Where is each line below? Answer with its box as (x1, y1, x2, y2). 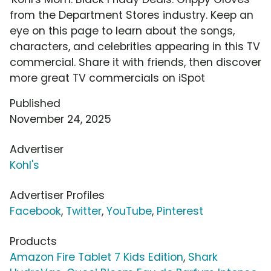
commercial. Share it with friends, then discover (10, 55, 261, 70)
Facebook (10, 204, 61, 219)
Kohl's (10, 158, 39, 173)
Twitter (66, 204, 102, 219)
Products (10, 234, 57, 249)
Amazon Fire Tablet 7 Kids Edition (10, 250, 183, 265)
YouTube (106, 204, 152, 219)
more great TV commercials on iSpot (10, 71, 205, 86)
